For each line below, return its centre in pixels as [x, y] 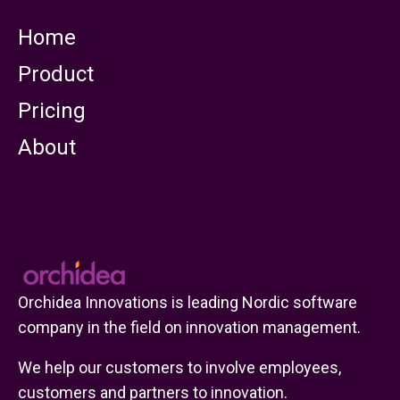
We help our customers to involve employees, [179, 368]
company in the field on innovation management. [189, 328]
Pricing [52, 111]
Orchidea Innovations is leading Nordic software [187, 303]
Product [56, 75]
